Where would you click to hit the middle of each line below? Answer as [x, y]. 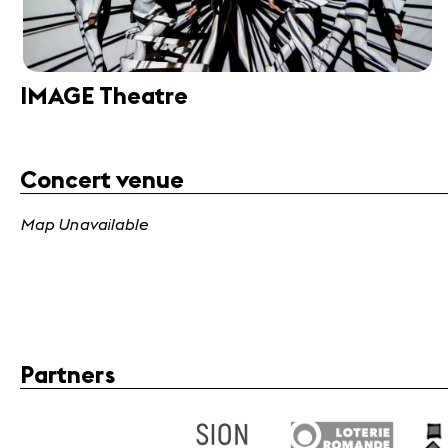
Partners [67, 375]
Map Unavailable [84, 223]
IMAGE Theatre [104, 96]
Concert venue [102, 180]
